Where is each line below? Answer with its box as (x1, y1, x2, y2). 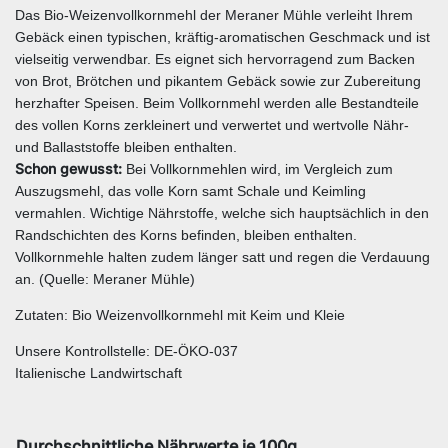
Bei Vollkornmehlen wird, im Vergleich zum (122, 160, 393, 177)
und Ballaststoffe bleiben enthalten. (15, 138, 237, 155)
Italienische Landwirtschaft (15, 364, 182, 381)
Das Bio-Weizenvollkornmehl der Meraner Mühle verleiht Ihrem (15, 6, 413, 23)
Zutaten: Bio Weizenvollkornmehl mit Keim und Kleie (15, 306, 345, 323)
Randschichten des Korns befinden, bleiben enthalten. (15, 226, 357, 243)
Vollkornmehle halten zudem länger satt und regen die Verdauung (15, 248, 430, 265)
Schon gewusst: (15, 159, 122, 177)
